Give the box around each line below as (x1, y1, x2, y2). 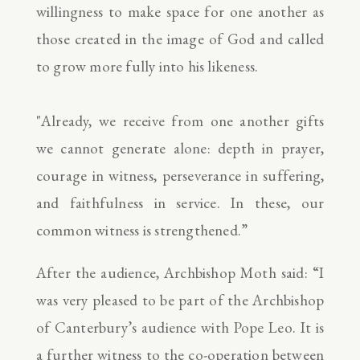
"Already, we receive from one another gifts (35, 110, 325, 131)
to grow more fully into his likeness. (35, 55, 259, 76)
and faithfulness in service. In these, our (35, 192, 325, 213)
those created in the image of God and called (35, 28, 325, 49)
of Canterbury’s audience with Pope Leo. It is (35, 317, 325, 337)
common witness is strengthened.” (35, 219, 248, 240)
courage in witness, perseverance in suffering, (35, 165, 325, 186)
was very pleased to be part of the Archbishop (35, 289, 325, 310)
